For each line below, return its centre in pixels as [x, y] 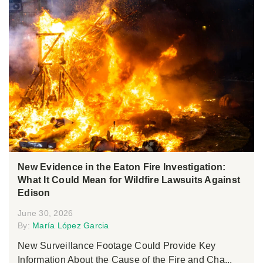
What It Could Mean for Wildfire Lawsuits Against [129, 180]
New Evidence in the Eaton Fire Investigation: [122, 167]
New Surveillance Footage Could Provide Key [117, 246]
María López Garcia [71, 226]
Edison [34, 193]
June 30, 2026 [45, 213]
